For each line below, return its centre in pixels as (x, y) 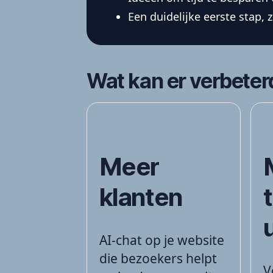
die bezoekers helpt (158, 258)
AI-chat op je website (162, 240)
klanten (141, 197)
